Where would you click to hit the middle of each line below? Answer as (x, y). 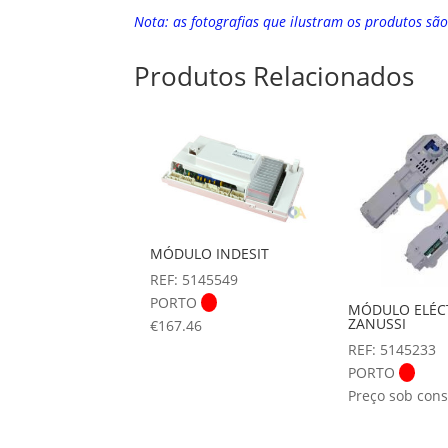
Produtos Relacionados (274, 76)
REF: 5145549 (194, 280)
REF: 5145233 (392, 350)
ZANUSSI (377, 324)
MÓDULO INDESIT (210, 254)
